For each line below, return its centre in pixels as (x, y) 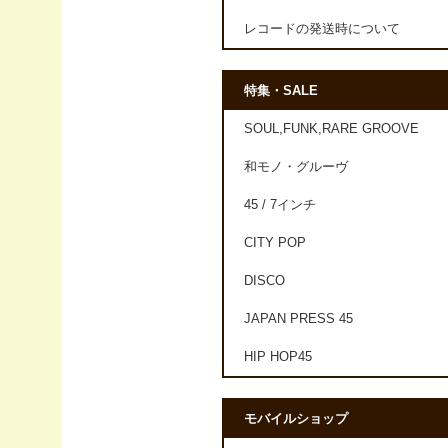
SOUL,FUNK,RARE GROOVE (331, 129)
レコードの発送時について (322, 29)
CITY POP (275, 243)
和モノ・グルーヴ (296, 167)
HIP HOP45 (278, 357)
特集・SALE (281, 91)
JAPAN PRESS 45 (298, 319)
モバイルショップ (296, 419)
